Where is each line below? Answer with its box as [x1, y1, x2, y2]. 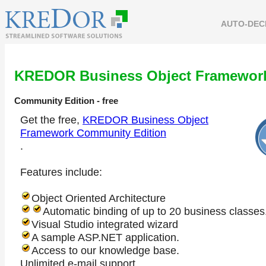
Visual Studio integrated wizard [31, 218, 178, 230]
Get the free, [20, 113, 83, 126]
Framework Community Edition [20, 126, 166, 139]
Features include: [20, 166, 102, 178]
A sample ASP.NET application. [31, 231, 179, 243]
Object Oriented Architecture [31, 192, 166, 204]
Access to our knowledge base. [31, 244, 179, 256]
